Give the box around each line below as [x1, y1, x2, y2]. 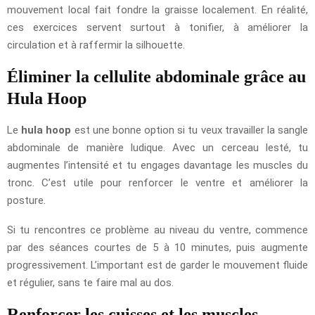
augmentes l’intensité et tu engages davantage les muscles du [7, 158, 308, 172]
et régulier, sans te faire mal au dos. [7, 276, 174, 289]
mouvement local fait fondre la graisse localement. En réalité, [7, 3, 308, 16]
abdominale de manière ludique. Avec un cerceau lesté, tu [7, 141, 308, 154]
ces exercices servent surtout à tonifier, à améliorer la [7, 20, 308, 34]
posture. [7, 193, 46, 207]
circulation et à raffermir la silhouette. [7, 38, 185, 51]
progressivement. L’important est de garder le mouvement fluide [7, 258, 308, 271]
